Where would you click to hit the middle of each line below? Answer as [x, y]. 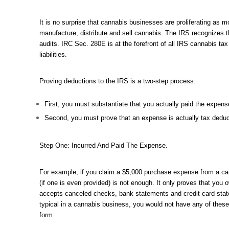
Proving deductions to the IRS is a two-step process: [118, 81]
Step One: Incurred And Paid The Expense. [104, 146]
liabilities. [53, 55]
